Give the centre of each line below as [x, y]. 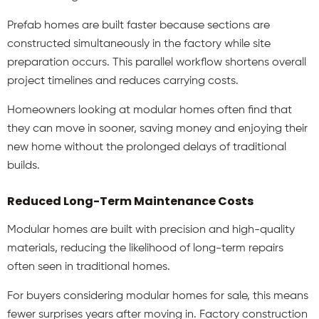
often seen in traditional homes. [89, 267]
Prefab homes [43, 25]
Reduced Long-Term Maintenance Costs [130, 201]
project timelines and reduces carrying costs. [123, 81]
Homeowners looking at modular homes [111, 110]
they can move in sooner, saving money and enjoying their [157, 129]
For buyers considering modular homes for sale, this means [158, 297]
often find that [255, 110]
